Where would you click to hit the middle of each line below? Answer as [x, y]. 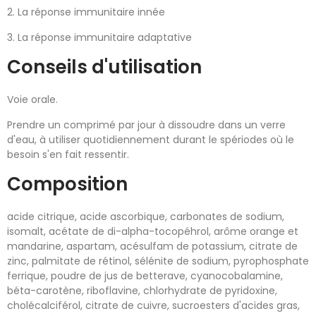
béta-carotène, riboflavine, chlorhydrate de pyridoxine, [142, 291]
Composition [69, 184]
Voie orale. [32, 100]
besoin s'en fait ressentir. [68, 155]
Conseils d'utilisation [104, 67]
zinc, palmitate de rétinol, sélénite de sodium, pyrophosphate [158, 261]
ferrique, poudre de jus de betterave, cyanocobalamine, [145, 276]
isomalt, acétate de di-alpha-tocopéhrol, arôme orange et [153, 232]
